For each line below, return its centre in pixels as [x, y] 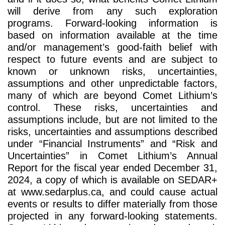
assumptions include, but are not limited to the [113, 120]
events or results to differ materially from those [113, 204]
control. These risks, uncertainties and [113, 108]
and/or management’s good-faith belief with [113, 47]
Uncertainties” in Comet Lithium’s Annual [113, 156]
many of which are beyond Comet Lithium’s [113, 96]
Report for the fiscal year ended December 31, [113, 168]
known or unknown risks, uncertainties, [113, 72]
